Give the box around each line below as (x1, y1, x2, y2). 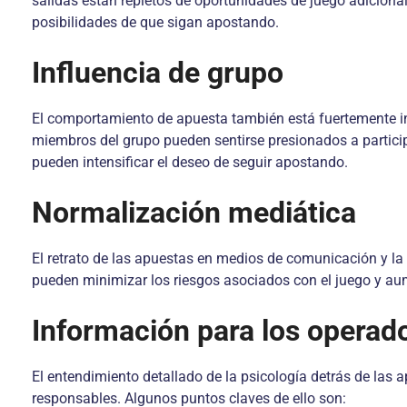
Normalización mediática (32, 195, 356, 230)
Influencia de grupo (32, 55, 283, 90)
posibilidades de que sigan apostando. (32, 14, 279, 31)
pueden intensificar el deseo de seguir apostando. (32, 154, 348, 171)
